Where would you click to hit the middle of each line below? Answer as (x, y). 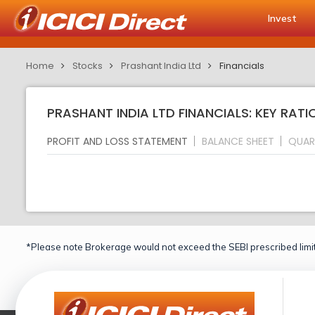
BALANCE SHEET (238, 141)
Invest (282, 18)
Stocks (88, 66)
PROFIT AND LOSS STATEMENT (117, 141)
